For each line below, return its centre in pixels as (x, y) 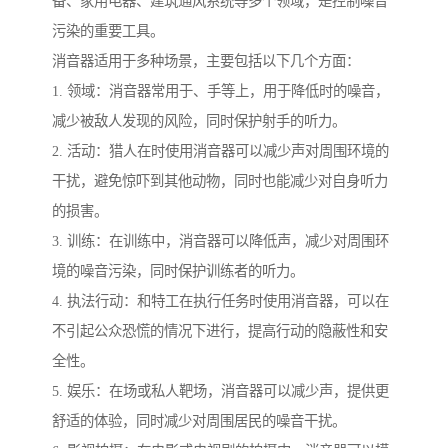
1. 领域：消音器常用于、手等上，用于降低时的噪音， (220, 90)
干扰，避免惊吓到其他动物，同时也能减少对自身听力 (220, 180)
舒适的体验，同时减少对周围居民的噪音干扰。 (199, 420)
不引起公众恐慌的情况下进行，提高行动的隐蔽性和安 (220, 330)
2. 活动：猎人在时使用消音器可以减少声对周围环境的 (220, 150)
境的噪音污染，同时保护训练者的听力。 (178, 270)
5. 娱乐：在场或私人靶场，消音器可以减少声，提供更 (220, 390)
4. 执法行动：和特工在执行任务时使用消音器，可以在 (220, 300)
